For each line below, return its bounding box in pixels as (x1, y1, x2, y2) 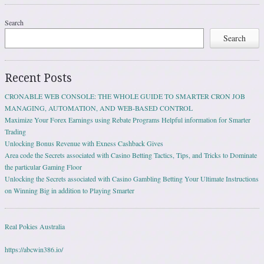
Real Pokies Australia (5, 222, 65, 232)
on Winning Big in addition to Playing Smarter (5, 186, 134, 196)
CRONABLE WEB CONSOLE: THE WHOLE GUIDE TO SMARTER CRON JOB (5, 91, 245, 101)
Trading (5, 127, 26, 137)
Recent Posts (5, 71, 72, 85)
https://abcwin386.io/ (5, 245, 63, 254)
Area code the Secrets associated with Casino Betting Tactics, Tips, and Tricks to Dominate (5, 150, 257, 160)
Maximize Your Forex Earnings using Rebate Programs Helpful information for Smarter (5, 115, 250, 125)
